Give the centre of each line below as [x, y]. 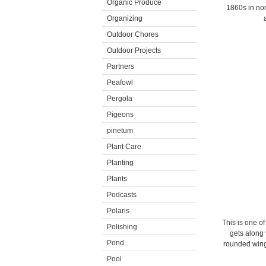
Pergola [120, 99]
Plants [117, 179]
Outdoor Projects [134, 50]
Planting [120, 163]
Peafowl [120, 83]
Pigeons [120, 115]
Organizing [125, 18]
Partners [121, 66]
